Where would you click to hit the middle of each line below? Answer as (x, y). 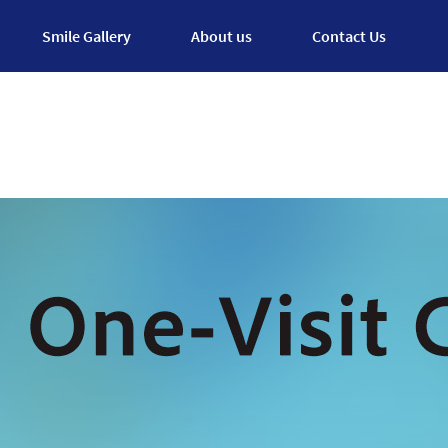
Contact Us (349, 35)
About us (221, 35)
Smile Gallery (86, 35)
